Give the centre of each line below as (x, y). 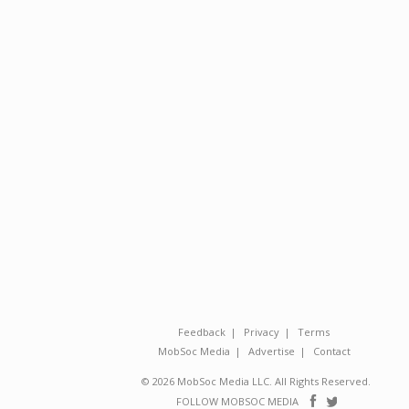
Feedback (202, 332)
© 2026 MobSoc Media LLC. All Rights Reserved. (256, 381)
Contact (331, 351)
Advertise (271, 351)
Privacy (262, 332)
